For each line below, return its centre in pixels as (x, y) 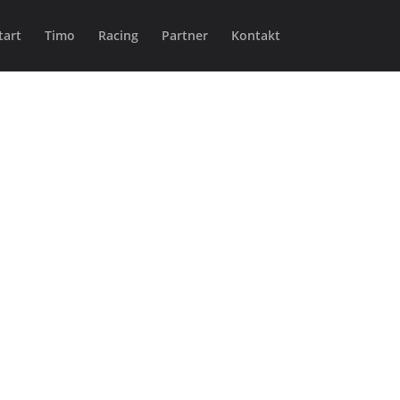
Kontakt (255, 35)
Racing (118, 35)
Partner (184, 35)
